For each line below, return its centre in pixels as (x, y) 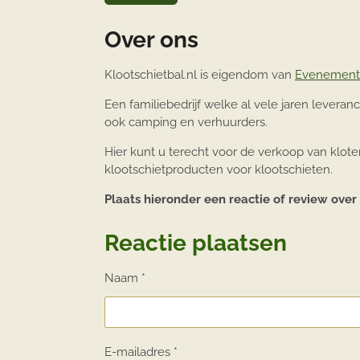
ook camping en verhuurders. (186, 123)
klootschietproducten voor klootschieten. (218, 170)
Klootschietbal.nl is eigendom (188, 75)
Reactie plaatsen (195, 243)
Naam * (125, 278)
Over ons (151, 40)
